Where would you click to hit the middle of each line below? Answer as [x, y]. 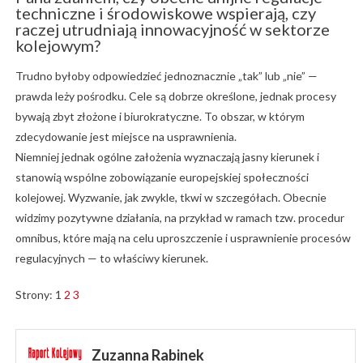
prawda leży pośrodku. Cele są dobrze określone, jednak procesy [175, 96]
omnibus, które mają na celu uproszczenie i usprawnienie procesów [183, 237]
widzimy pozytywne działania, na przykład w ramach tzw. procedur [179, 217]
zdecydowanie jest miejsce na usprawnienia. [126, 136]
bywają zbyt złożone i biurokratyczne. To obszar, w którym [160, 116]
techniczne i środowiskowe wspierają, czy [165, 13]
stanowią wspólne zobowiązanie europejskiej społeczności [162, 177]
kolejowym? [58, 45]
